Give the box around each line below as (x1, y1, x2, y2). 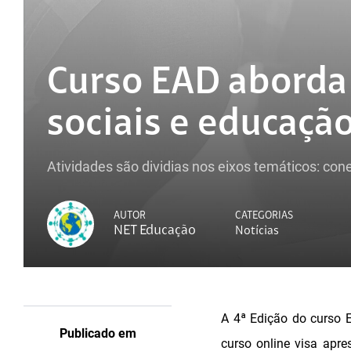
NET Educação (114, 223, 196, 238)
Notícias (235, 224, 279, 237)
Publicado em (59, 326, 136, 341)
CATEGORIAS (235, 210, 293, 221)
